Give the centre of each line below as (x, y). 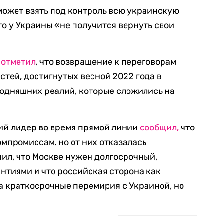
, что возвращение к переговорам (106, 62)
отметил (18, 62)
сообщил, (159, 127)
